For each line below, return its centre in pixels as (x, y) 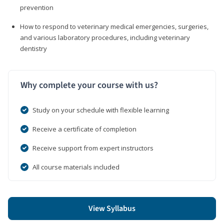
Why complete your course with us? (89, 85)
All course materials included (76, 167)
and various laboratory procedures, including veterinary (105, 37)
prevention (37, 7)
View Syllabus (112, 208)
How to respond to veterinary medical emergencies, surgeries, (114, 26)
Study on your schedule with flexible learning (101, 110)
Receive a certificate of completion (84, 129)
